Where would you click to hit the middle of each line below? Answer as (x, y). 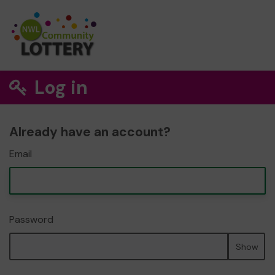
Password (31, 219)
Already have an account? (90, 132)
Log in (59, 87)
